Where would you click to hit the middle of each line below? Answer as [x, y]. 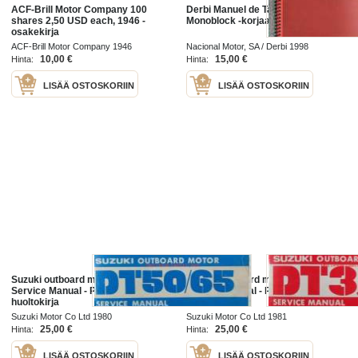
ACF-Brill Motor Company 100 [80, 10]
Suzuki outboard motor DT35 [251, 279]
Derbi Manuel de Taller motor [251, 10]
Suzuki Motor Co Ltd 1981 [237, 316]
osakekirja [36, 32]
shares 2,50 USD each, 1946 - [79, 21]
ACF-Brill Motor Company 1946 [72, 47]
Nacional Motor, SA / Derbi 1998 [247, 47]
